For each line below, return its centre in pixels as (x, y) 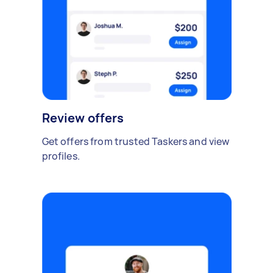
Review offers (83, 118)
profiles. (61, 156)
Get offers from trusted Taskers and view (136, 142)
